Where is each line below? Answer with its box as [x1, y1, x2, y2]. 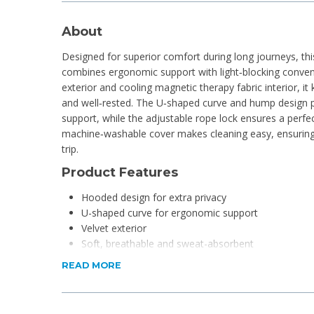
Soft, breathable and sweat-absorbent [81, 236, 254, 250]
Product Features [62, 164, 178, 180]
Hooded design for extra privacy [81, 190, 226, 204]
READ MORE [62, 260, 121, 271]
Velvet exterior [81, 221, 146, 235]
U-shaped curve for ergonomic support [81, 205, 258, 219]
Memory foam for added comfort [81, 267, 234, 281]
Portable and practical [81, 282, 180, 296]
